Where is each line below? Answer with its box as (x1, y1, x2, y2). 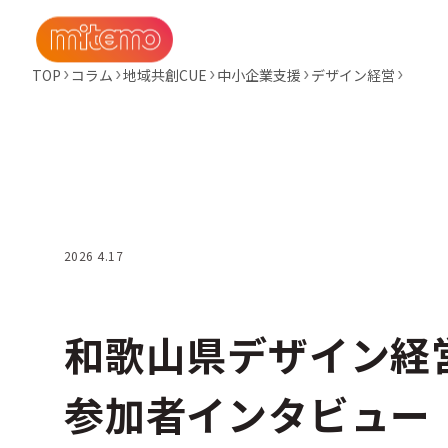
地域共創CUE (123, 65, 207, 85)
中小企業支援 (217, 65, 301, 85)
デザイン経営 (311, 65, 395, 85)
